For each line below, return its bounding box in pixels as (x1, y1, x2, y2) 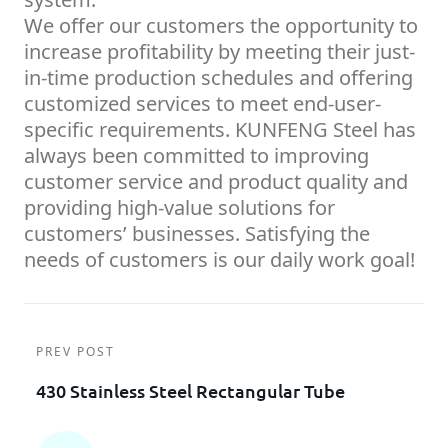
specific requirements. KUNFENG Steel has (24, 116, 416, 144)
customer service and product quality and (24, 168, 408, 196)
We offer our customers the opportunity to (24, 12, 418, 40)
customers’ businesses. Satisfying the (24, 220, 370, 248)
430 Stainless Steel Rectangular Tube (36, 379, 345, 403)
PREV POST (36, 343, 115, 361)
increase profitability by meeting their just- (24, 38, 415, 66)
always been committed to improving (24, 142, 369, 170)
